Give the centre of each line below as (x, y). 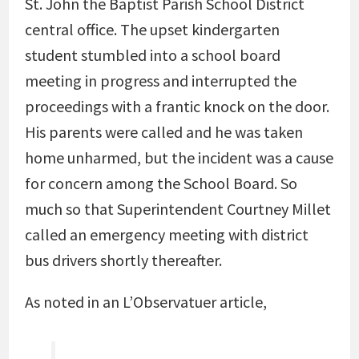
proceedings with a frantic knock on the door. (177, 106)
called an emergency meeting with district (166, 234)
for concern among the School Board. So (161, 183)
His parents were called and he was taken (163, 132)
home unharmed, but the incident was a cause (179, 157)
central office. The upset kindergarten (152, 29)
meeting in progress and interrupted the (160, 81)
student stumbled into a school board (152, 55)
